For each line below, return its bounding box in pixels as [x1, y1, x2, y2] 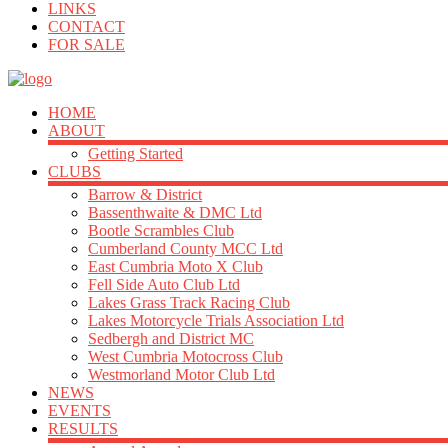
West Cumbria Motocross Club [88, 348, 283, 365]
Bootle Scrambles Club [88, 222, 234, 239]
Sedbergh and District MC [88, 330, 254, 347]
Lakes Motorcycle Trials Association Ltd [88, 312, 344, 329]
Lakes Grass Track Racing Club [88, 294, 290, 311]
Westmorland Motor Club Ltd [88, 366, 275, 383]
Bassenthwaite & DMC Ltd [88, 204, 262, 221]
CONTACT [48, 18, 125, 35]
